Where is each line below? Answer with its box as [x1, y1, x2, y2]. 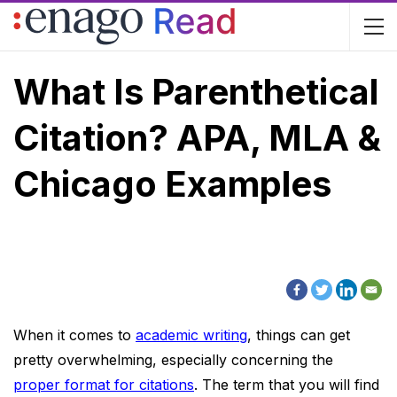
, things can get [247, 326, 350, 344]
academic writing [136, 326, 247, 344]
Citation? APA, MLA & [13, 116, 381, 160]
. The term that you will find [194, 376, 379, 393]
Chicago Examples [13, 162, 331, 206]
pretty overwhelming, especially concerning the [13, 351, 333, 369]
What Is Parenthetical [13, 70, 378, 113]
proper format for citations [13, 376, 194, 393]
